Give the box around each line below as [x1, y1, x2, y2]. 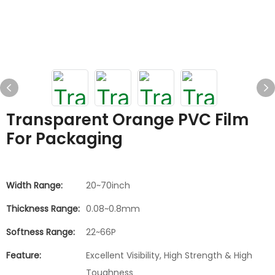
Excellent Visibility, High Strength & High [86, 249, 252, 261]
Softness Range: [6, 226, 75, 238]
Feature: [6, 249, 41, 261]
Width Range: [6, 179, 63, 192]
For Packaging [6, 128, 123, 150]
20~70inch [86, 179, 130, 192]
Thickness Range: [6, 203, 80, 215]
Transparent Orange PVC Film [6, 109, 249, 131]
